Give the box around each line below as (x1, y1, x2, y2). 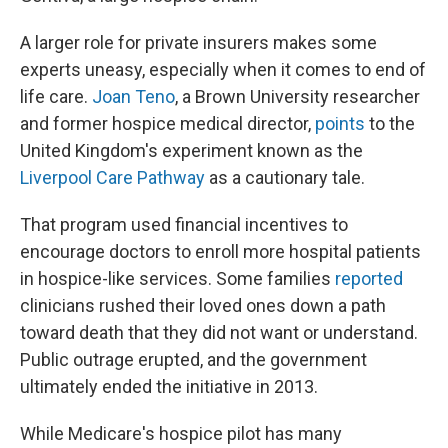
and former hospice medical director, (20, 113, 315, 134)
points (315, 113, 365, 134)
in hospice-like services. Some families (20, 268, 335, 289)
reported (335, 268, 403, 289)
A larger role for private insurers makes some (20, 32, 377, 53)
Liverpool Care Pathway (20, 167, 205, 188)
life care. (20, 86, 92, 107)
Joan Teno (92, 86, 175, 107)
